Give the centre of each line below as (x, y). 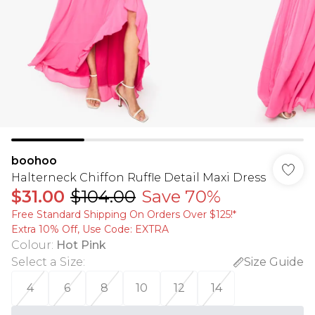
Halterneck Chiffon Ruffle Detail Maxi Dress (139, 178)
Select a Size (47, 262)
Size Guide (274, 262)
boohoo (34, 161)
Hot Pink (81, 245)
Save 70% (181, 197)
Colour (31, 245)
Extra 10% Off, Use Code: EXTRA (90, 229)
